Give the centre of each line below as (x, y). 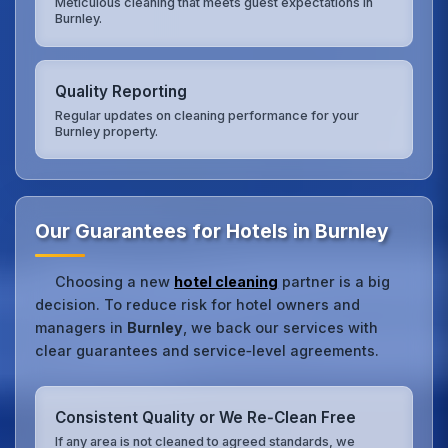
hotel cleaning (226, 282)
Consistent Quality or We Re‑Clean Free (206, 418)
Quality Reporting (121, 92)
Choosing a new (115, 282)
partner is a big (334, 282)
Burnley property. (107, 131)
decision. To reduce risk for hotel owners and (198, 305)
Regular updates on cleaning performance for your (207, 115)
